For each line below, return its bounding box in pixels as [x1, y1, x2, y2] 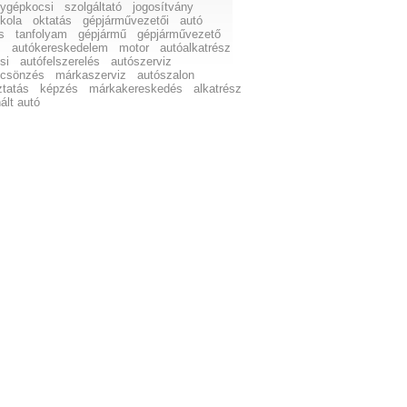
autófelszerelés [20, 55, 101, 68]
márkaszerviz [55, 68, 127, 82]
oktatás [33, 14, 73, 27]
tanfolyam [15, 27, 68, 41]
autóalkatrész [160, 41, 232, 55]
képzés [40, 82, 79, 95]
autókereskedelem [12, 41, 109, 55]
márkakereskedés [89, 82, 184, 95]
